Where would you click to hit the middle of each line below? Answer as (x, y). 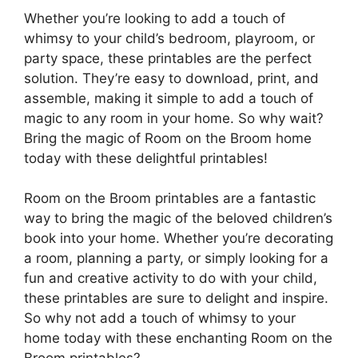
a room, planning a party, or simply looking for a (176, 259)
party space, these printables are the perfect (168, 58)
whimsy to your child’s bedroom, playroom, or (169, 38)
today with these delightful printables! (146, 158)
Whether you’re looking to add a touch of (155, 18)
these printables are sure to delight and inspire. (176, 298)
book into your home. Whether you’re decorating (179, 239)
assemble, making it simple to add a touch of (169, 98)
